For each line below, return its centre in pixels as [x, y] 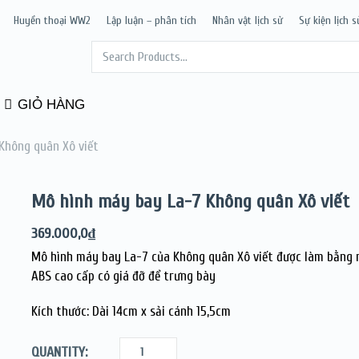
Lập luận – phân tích [151, 20]
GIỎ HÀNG [49, 105]
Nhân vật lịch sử [248, 20]
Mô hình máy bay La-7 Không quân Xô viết [190, 202]
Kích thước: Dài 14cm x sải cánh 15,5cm [131, 311]
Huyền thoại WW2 [52, 20]
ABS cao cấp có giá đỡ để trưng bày [123, 276]
